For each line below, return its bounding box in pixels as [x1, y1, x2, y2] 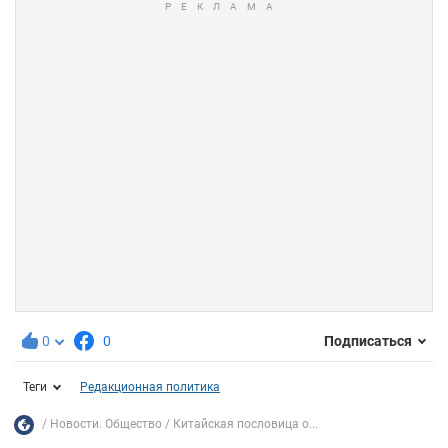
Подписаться [324, 333, 412, 350]
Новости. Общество [50, 417, 162, 432]
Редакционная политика [80, 379, 220, 394]
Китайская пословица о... [173, 417, 318, 432]
